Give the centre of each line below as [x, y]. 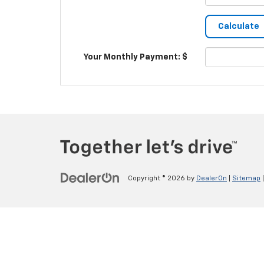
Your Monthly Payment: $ [136, 57]
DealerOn [212, 179]
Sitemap [246, 179]
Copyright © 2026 [157, 179]
